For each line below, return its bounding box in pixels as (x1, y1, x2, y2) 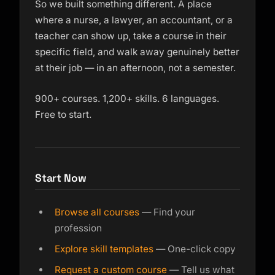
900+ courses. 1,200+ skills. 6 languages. (35, 93, 219, 104)
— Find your (139, 206, 195, 218)
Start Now (35, 171, 87, 185)
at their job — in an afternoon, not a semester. (35, 62, 236, 74)
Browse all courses (55, 206, 139, 218)
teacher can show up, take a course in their (35, 30, 227, 42)
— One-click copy (153, 243, 236, 255)
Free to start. (35, 109, 91, 120)
